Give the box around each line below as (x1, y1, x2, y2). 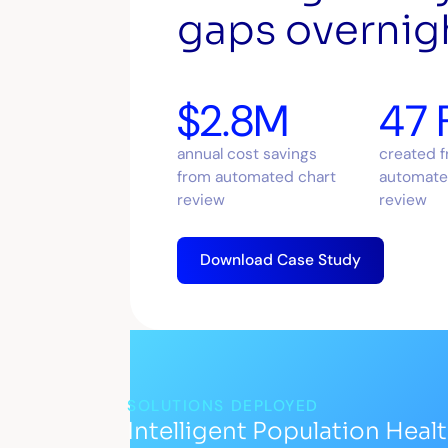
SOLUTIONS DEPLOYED (126, 395, 319, 416)
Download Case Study (200, 249, 362, 270)
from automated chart (176, 167, 336, 188)
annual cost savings (176, 144, 317, 165)
